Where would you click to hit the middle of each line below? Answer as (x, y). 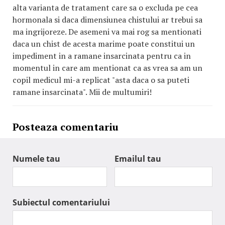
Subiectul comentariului (61, 202)
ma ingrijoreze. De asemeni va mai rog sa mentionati (107, 32)
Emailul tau (138, 159)
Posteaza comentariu (66, 127)
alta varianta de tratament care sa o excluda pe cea (105, 8)
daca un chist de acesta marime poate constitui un (104, 44)
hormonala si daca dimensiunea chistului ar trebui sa (107, 20)
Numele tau (36, 159)
